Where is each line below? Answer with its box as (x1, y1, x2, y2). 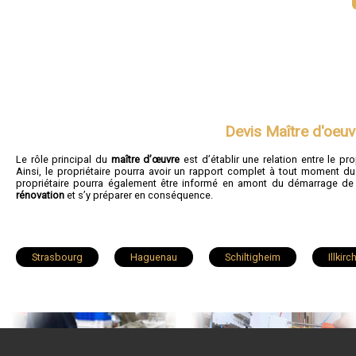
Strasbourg (32, 250, 83, 263)
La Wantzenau (32, 327, 96, 340)
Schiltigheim (225, 250, 281, 263)
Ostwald (32, 288, 70, 300)
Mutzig (144, 327, 176, 340)
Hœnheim (118, 288, 161, 300)
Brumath (288, 288, 326, 300)
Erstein (209, 288, 240, 300)
